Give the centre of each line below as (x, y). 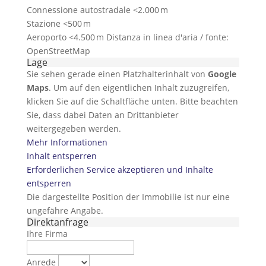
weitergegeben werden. (74, 129)
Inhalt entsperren (61, 156)
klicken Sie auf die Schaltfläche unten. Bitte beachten (132, 101)
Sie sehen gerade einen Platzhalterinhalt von (117, 74)
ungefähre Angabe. (65, 210)
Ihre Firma (47, 234)
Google (222, 74)
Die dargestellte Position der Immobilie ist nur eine (128, 197)
